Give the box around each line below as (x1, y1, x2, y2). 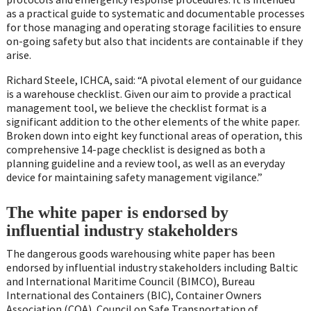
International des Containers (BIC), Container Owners (6, 287, 262, 302)
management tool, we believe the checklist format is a (6, 100, 267, 115)
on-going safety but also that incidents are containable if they (6, 33, 303, 48)
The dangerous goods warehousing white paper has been (6, 246, 275, 260)
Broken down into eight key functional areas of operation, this (6, 128, 303, 142)
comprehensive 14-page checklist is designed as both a (6, 142, 265, 156)
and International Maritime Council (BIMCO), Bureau (6, 274, 255, 288)
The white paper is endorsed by (6, 203, 228, 222)
